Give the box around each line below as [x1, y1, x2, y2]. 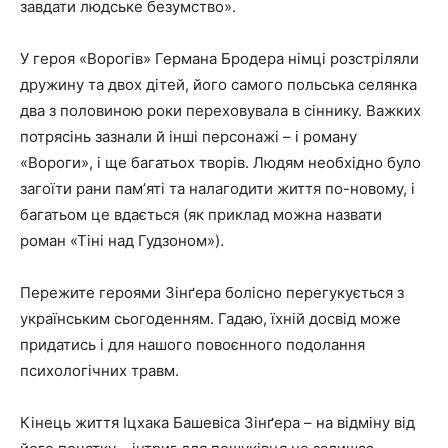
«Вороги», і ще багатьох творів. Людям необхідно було [20, 152, 421, 172]
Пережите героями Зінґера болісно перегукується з [20, 282, 404, 302]
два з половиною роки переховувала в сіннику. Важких [20, 100, 421, 120]
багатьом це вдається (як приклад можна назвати [20, 204, 382, 224]
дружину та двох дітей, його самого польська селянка [20, 74, 417, 94]
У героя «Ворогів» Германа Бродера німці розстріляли [20, 48, 419, 68]
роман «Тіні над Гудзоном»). [20, 230, 224, 250]
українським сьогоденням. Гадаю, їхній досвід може [20, 308, 401, 328]
